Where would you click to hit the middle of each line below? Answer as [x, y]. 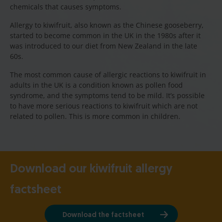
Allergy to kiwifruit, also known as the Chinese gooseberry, [107, 25]
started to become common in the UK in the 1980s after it [105, 35]
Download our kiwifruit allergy [91, 169]
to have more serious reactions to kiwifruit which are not [104, 106]
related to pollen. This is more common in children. [95, 116]
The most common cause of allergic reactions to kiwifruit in [108, 74]
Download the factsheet [103, 215]
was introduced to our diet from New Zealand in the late [104, 46]
